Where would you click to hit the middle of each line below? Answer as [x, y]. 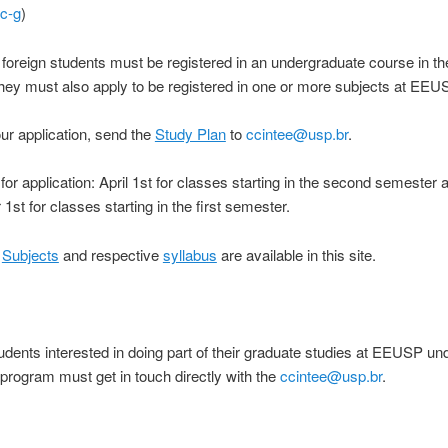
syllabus [189, 254]
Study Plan [190, 134]
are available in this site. [296, 254]
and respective [110, 254]
